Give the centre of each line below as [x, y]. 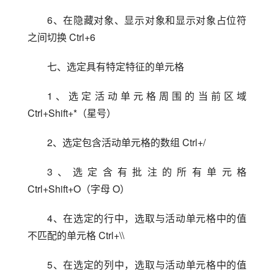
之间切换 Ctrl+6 [61, 37]
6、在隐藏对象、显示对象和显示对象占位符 [147, 20]
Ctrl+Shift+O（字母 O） [79, 188]
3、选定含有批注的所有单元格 [147, 171]
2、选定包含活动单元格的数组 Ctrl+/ [126, 142]
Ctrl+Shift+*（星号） [72, 113]
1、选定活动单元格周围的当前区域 [147, 95]
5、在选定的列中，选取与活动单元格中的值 [147, 264]
